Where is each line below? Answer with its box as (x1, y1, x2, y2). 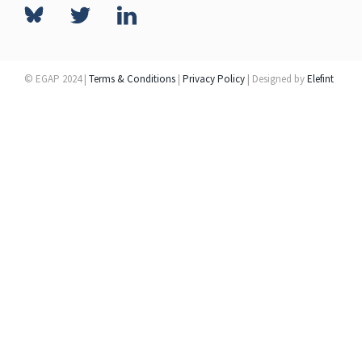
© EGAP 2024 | (24, 72, 89, 86)
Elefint (307, 72, 334, 86)
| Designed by (245, 72, 307, 86)
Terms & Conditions (89, 72, 175, 86)
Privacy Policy (183, 72, 245, 86)
